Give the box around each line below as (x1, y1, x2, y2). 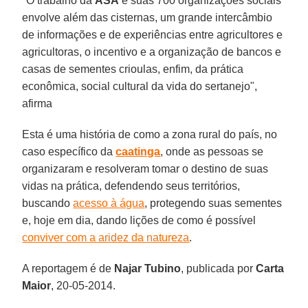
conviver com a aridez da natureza (22, 231, 190, 243)
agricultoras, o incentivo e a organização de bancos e (22, 45, 282, 58)
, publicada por (181, 262, 256, 274)
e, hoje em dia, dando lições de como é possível (22, 214, 256, 226)
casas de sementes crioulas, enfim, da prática (22, 63, 244, 75)
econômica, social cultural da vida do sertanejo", (22, 80, 258, 92)
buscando (22, 197, 74, 209)
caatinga (115, 145, 161, 157)
